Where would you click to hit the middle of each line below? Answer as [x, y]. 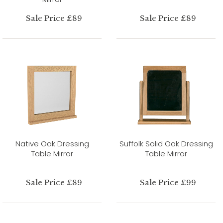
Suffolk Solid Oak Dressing [166, 143]
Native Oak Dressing [52, 143]
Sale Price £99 [168, 182]
